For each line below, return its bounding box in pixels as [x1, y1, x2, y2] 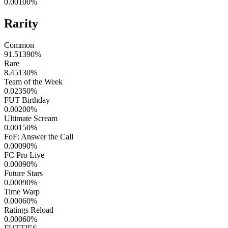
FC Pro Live [4, 150, 44, 159]
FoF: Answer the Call [4, 132, 73, 141]
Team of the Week [4, 77, 63, 86]
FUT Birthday [4, 95, 50, 104]
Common [4, 40, 34, 49]
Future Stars [4, 168, 43, 178]
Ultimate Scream [4, 113, 58, 123]
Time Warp [4, 187, 40, 196]
